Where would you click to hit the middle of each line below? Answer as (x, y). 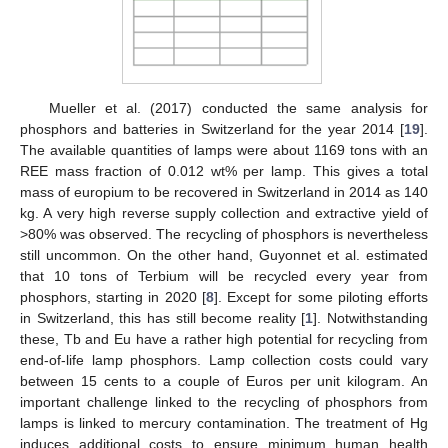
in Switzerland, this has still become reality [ (163, 318)
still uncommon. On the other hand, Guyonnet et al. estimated (224, 255)
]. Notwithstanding (370, 318)
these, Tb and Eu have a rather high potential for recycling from (224, 339)
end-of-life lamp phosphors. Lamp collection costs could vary (224, 360)
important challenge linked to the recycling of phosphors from (224, 402)
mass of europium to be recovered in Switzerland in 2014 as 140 (224, 192)
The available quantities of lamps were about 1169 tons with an (224, 150)
